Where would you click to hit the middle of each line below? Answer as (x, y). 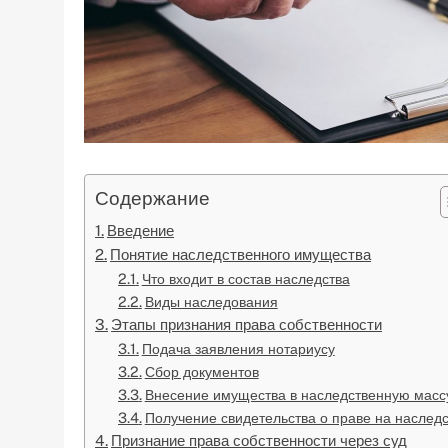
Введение (141, 231)
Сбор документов (201, 372)
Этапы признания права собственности (247, 325)
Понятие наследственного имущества (241, 255)
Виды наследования (211, 302)
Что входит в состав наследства (245, 279)
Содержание (152, 198)
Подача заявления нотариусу (238, 349)
